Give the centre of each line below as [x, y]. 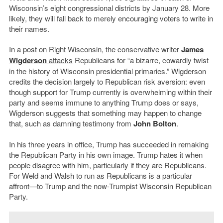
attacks [60, 60]
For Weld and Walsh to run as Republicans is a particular [100, 175]
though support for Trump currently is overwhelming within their [110, 92]
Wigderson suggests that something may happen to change [105, 112]
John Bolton [155, 123]
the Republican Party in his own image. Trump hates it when [106, 154]
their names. [29, 28]
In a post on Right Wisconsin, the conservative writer [95, 49]
